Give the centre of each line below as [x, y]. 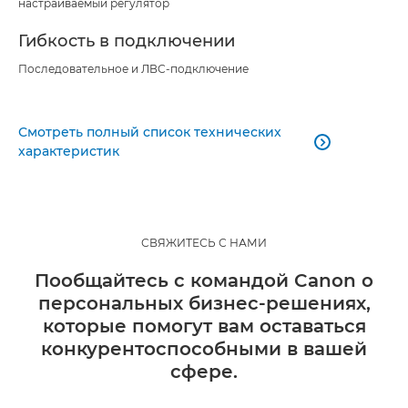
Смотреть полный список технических [150, 132]
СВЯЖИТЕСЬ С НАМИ [204, 242]
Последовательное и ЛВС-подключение [133, 68]
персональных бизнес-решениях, [204, 303]
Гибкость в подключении [127, 41]
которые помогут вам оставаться [204, 326]
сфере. [204, 371]
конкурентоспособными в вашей [204, 348]
